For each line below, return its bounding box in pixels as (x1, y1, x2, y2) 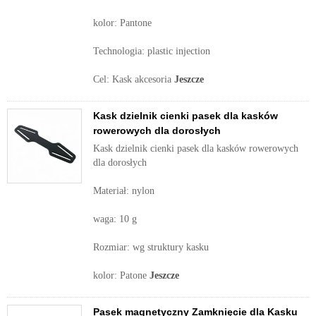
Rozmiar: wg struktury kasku (93, 242, 209, 253)
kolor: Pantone (93, 18, 152, 28)
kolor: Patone (93, 270, 150, 281)
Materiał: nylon (93, 186, 154, 196)
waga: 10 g (93, 214, 137, 224)
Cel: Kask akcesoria (93, 74, 174, 85)
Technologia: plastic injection (93, 46, 210, 56)
